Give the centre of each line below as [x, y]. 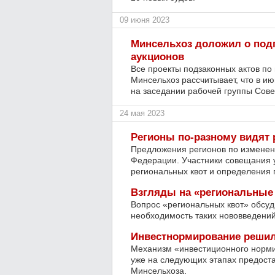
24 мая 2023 [142, 113]
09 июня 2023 [145, 20]
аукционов [157, 57]
